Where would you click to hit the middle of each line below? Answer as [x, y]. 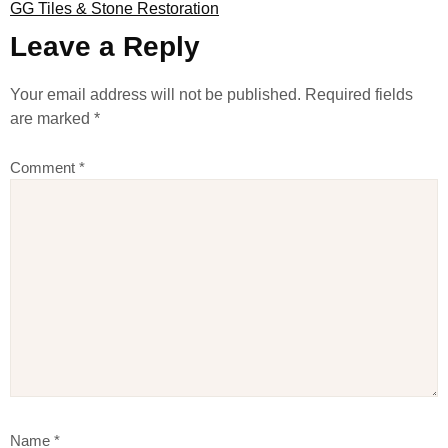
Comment [44, 168]
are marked [52, 118]
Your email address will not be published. [155, 94]
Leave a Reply [105, 46]
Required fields [359, 94]
